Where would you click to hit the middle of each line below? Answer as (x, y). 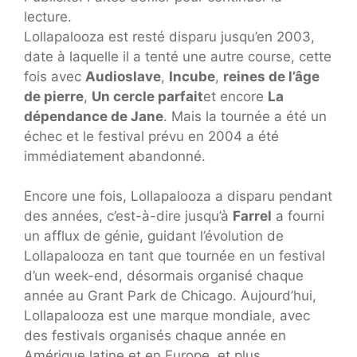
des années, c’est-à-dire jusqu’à (128, 216)
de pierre (54, 96)
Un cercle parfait (147, 96)
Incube (192, 76)
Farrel (252, 216)
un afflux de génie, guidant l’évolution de (154, 236)
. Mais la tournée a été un (245, 116)
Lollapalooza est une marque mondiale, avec (167, 316)
